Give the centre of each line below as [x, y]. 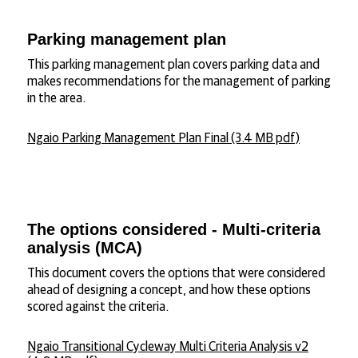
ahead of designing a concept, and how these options [169, 290]
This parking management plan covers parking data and [173, 65]
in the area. [56, 98]
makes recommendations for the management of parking [179, 82]
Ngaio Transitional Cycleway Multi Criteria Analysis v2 [168, 347]
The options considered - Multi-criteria [174, 229]
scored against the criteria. [99, 307]
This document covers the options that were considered [176, 273]
